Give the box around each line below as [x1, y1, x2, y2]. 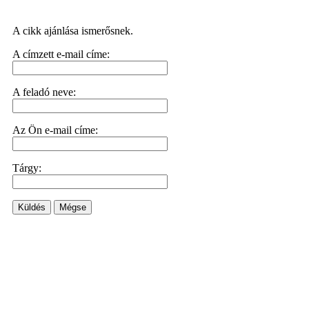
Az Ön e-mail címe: [12, 124, 98, 136]
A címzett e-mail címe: [12, 48, 110, 60]
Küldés [18, 202, 46, 212]
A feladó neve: [12, 86, 76, 98]
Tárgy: [12, 162, 41, 174]
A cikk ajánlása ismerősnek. [12, 25, 133, 37]
